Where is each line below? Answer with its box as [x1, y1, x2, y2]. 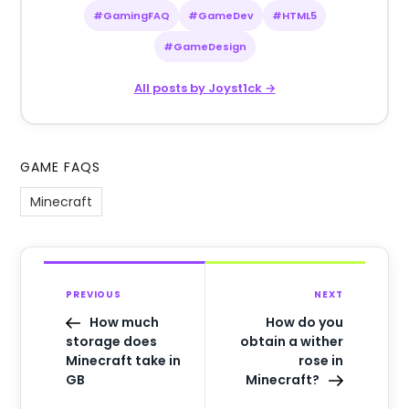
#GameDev [187, 7, 254, 23]
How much [89, 312, 160, 331]
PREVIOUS [66, 287, 121, 301]
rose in [298, 351, 343, 370]
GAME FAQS [20, 157, 101, 176]
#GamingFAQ [92, 7, 170, 23]
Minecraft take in [66, 351, 182, 370]
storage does [66, 331, 158, 351]
